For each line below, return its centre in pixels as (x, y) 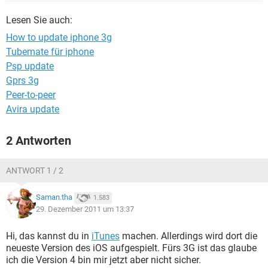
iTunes (106, 236)
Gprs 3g (22, 80)
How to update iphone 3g (59, 37)
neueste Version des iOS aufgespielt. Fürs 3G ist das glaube (131, 248)
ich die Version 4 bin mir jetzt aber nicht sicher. (103, 260)
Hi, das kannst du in (49, 236)
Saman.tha (54, 197)
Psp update (30, 66)
